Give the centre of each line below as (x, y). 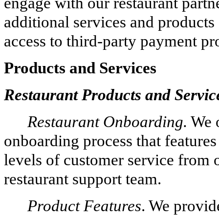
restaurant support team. (83, 179)
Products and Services (80, 68)
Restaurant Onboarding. (107, 121)
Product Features (84, 206)
